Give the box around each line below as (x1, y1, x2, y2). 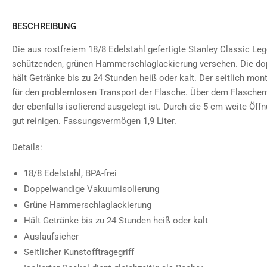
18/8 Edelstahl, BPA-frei (24, 167, 117, 179)
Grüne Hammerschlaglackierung (24, 199, 151, 210)
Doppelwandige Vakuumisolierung (24, 184, 159, 195)
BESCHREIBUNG (12, 20, 76, 32)
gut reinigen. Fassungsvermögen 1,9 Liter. (12, 115, 176, 126)
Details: (12, 141, 42, 153)
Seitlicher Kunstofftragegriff (24, 247, 134, 258)
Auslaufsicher (24, 231, 79, 242)
